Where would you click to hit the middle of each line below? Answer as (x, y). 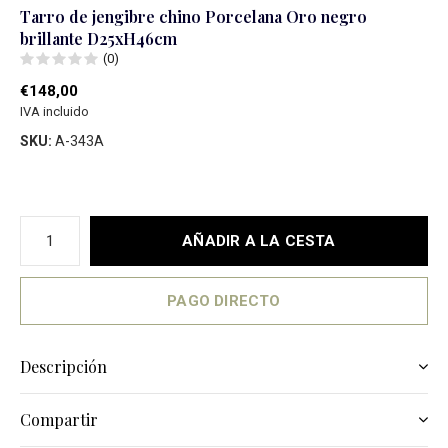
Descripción (63, 366)
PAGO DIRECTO (224, 301)
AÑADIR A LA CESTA (259, 241)
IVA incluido (54, 111)
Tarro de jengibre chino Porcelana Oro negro (193, 16)
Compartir (59, 419)
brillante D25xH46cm (98, 38)
